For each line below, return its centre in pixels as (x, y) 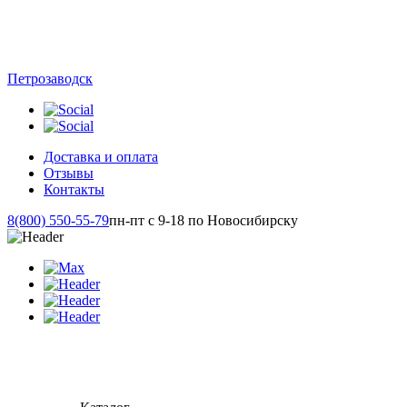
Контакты (74, 189)
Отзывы (69, 173)
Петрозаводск (50, 79)
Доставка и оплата (101, 157)
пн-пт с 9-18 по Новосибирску (203, 220)
